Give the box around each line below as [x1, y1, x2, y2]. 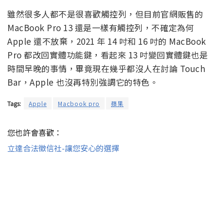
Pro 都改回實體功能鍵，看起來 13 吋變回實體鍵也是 [7, 49, 208, 61]
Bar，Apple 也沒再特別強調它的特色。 [7, 76, 158, 89]
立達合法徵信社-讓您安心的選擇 [7, 142, 119, 154]
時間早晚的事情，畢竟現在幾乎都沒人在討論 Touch [7, 62, 205, 75]
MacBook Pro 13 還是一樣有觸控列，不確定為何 [7, 21, 194, 34]
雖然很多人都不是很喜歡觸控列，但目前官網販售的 [7, 8, 203, 20]
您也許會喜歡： [7, 127, 62, 139]
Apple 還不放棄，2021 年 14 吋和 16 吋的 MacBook [7, 35, 206, 48]
